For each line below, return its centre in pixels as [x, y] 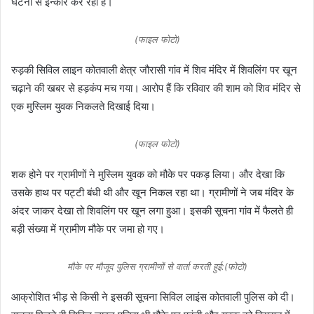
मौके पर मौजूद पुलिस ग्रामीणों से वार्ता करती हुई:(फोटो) [157, 266]
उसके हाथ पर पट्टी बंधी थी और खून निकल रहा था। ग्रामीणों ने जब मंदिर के [152, 192]
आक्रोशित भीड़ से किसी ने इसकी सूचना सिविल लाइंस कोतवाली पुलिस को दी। [153, 297]
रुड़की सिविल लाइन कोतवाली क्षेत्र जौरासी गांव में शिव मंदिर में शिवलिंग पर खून [154, 70]
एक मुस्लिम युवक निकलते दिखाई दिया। [83, 106]
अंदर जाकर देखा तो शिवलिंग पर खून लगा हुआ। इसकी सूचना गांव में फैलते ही [152, 211]
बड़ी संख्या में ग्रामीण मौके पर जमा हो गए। [88, 229]
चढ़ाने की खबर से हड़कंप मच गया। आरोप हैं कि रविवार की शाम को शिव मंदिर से [156, 88]
